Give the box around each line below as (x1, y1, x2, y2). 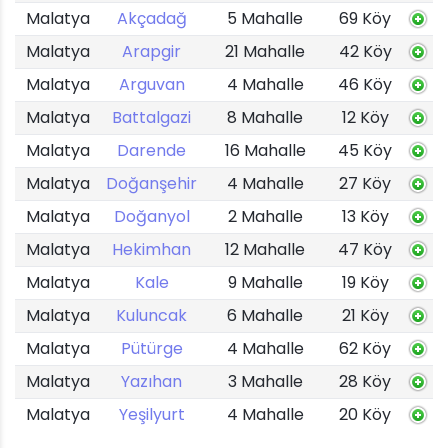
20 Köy (339, 403, 391, 426)
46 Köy (338, 73, 392, 96)
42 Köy (338, 40, 392, 63)
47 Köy (338, 238, 392, 261)
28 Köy (339, 370, 391, 393)
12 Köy (341, 106, 389, 129)
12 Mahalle (225, 238, 305, 261)
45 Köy (338, 139, 392, 162)
